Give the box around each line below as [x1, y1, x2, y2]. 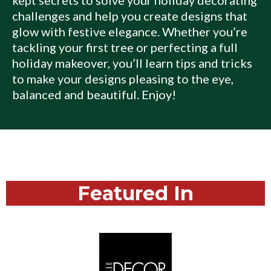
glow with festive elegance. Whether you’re [12, 24, 247, 39]
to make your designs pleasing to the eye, [12, 71, 233, 86]
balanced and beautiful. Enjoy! [12, 87, 176, 102]
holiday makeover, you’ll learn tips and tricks [12, 55, 252, 70]
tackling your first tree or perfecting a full [12, 39, 238, 54]
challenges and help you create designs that [12, 8, 247, 23]
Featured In [77, 181, 194, 205]
